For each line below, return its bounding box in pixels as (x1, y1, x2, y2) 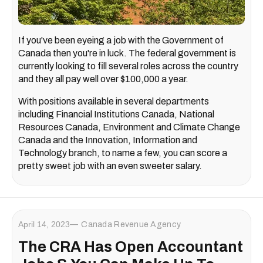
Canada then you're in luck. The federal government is (18, 48, 236, 59)
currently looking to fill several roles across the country (18, 61, 238, 72)
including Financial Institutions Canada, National (18, 109, 214, 120)
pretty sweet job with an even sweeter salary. (18, 161, 202, 171)
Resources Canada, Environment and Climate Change (18, 122, 240, 133)
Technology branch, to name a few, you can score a (18, 148, 227, 159)
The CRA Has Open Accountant (18, 239, 243, 255)
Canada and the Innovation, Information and (18, 135, 197, 146)
